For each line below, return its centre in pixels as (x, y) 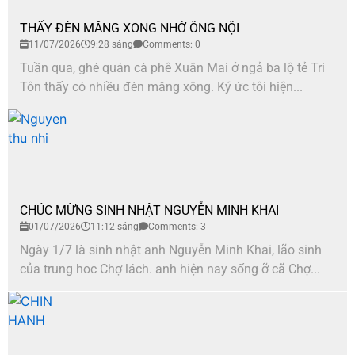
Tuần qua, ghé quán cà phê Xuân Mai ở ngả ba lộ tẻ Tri (172, 67)
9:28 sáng (112, 44)
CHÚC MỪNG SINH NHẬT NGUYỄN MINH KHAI (149, 210)
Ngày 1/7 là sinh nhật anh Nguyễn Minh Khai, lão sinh (171, 250)
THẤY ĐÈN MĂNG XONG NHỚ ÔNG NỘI (130, 28)
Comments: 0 (172, 44)
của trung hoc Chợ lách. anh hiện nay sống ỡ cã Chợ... (170, 269)
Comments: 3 (177, 226)
